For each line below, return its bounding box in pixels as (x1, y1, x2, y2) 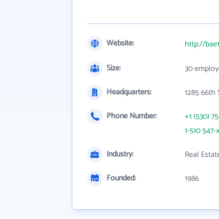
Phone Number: (107, 109, 157, 123)
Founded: (107, 172, 136, 185)
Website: (107, 37, 134, 50)
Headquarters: (107, 86, 152, 99)
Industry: (107, 148, 133, 161)
